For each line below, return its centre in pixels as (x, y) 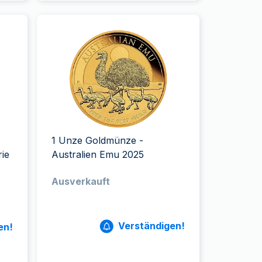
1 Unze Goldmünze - (98, 140)
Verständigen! (151, 226)
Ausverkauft (81, 181)
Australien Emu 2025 (98, 154)
